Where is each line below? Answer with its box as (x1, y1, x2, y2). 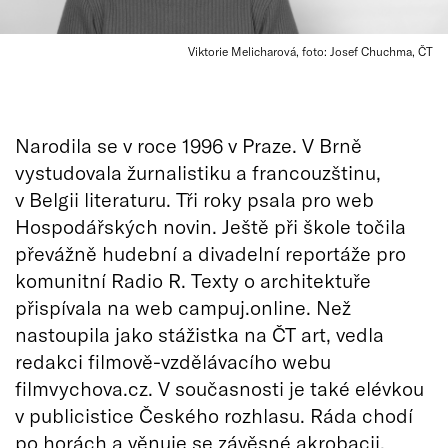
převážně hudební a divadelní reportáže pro (15, 241, 406, 265)
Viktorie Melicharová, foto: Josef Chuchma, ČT (188, 44, 433, 58)
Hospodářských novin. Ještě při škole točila (15, 214, 406, 238)
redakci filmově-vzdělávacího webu (15, 349, 331, 373)
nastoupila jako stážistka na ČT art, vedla (15, 322, 384, 346)
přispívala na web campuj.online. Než (15, 295, 351, 319)
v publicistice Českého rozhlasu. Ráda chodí (15, 403, 413, 427)
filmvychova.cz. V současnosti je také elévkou (15, 376, 424, 400)
